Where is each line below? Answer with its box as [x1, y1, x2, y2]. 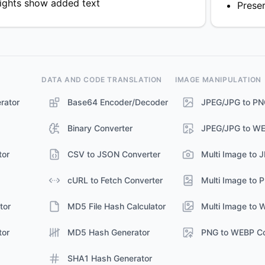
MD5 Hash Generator [67, 227, 150, 237]
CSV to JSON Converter [67, 149, 160, 159]
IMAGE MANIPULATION [175, 75, 261, 84]
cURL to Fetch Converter [67, 175, 163, 185]
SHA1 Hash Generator [67, 253, 152, 263]
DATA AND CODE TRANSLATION [41, 75, 162, 84]
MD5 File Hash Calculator [67, 201, 166, 211]
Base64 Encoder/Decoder [67, 97, 168, 107]
